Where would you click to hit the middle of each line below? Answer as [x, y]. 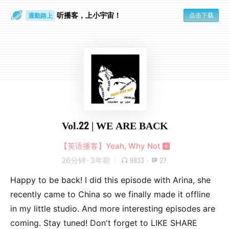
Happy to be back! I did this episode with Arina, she [110, 180]
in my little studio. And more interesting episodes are [113, 209]
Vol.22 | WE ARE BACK [115, 125]
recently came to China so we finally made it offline [110, 194]
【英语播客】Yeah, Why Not [110, 146]
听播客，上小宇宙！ [89, 15]
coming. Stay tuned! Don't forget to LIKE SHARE [104, 223]
